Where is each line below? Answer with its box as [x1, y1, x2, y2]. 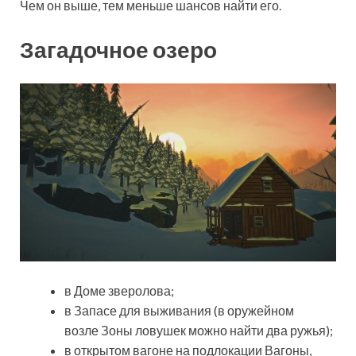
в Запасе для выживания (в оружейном [64, 303, 294, 319]
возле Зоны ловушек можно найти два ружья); [64, 323, 333, 339]
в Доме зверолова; [64, 283, 174, 299]
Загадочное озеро [20, 36, 217, 64]
